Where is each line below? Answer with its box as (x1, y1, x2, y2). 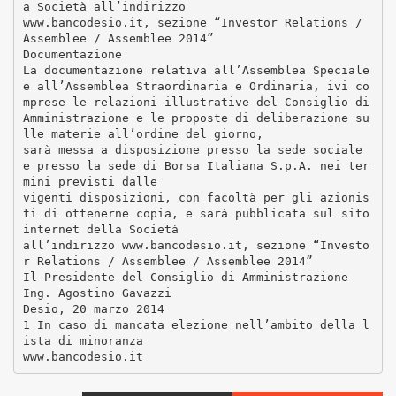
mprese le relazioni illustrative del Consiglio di (22, 95, 369, 109)
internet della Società (22, 222, 179, 236)
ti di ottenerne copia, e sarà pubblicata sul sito (22, 206, 369, 220)
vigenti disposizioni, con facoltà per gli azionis (22, 190, 369, 204)
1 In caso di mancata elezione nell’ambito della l (22, 317, 369, 331)
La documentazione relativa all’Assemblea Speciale (22, 63, 369, 77)
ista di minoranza (22, 333, 143, 347)
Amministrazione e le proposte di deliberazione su (22, 110, 369, 125)
